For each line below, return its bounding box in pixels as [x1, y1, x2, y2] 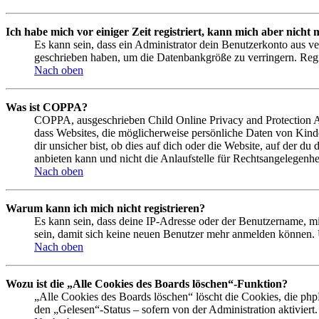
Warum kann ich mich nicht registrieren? [6, 202, 205, 215]
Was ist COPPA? [6, 101, 88, 114]
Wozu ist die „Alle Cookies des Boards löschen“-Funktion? [6, 278, 288, 291]
